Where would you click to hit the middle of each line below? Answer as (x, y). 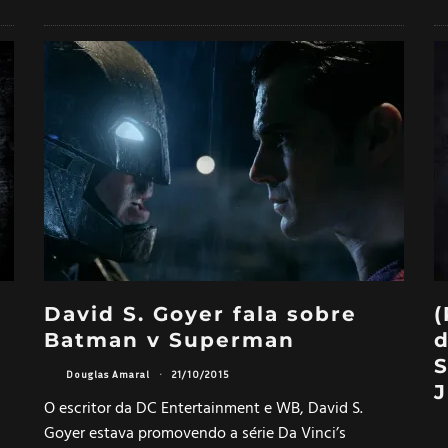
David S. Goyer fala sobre (200, 313)
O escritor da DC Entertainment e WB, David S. (203, 408)
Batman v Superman (169, 339)
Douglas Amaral (108, 374)
